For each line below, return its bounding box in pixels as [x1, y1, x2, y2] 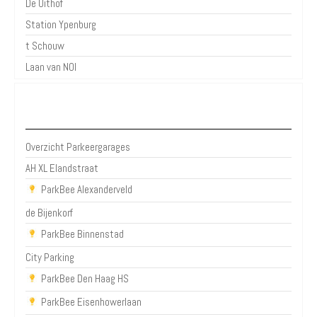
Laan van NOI [25, 59, 76, 74]
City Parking [25, 250, 74, 264]
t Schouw [25, 38, 64, 52]
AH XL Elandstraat [25, 161, 98, 175]
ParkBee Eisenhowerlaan [41, 295, 142, 309]
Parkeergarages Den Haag [101, 107, 216, 120]
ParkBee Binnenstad [41, 226, 124, 241]
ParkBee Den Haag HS [41, 271, 129, 285]
